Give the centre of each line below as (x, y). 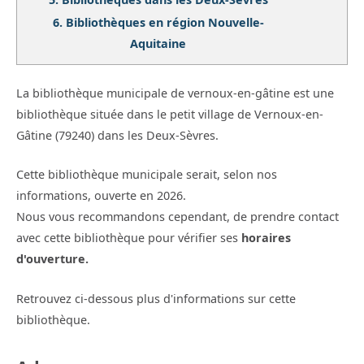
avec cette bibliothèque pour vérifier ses (129, 238)
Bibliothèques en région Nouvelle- (165, 22)
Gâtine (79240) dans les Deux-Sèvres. (117, 136)
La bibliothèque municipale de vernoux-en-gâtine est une (175, 93)
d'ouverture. (52, 259)
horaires (266, 238)
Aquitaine (158, 43)
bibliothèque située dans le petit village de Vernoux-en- (170, 115)
